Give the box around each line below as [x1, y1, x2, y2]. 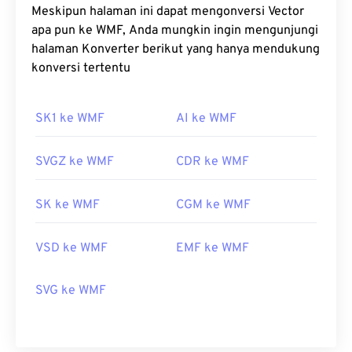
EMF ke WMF [176, 240, 249, 256]
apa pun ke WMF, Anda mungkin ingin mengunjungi [31, 23, 96, 38]
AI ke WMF [176, 111, 236, 126]
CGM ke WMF [176, 197, 251, 213]
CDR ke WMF [176, 154, 249, 170]
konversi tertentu [31, 60, 130, 76]
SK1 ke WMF [35, 111, 104, 126]
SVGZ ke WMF [35, 154, 114, 170]
